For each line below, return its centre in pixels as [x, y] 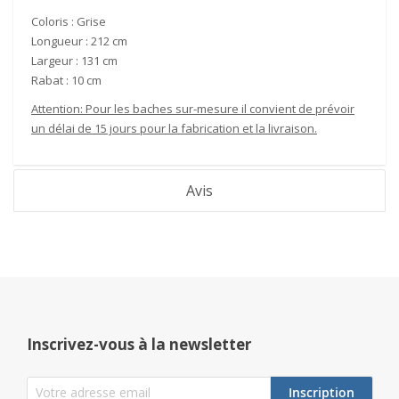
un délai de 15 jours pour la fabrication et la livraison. [174, 128]
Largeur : [56, 61]
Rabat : [51, 80]
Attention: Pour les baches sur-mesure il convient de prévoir [193, 109]
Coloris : [54, 21]
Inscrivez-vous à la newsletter [139, 344]
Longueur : [61, 41]
